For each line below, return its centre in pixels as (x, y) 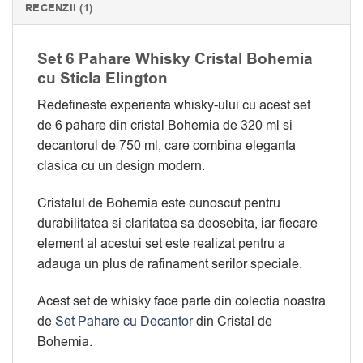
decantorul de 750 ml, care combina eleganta (167, 146)
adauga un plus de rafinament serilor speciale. (170, 265)
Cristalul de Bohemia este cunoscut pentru (159, 204)
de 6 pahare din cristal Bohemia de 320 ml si (165, 126)
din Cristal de (233, 322)
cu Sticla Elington (102, 78)
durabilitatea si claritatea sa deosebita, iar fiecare (177, 224)
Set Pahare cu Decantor (124, 322)
